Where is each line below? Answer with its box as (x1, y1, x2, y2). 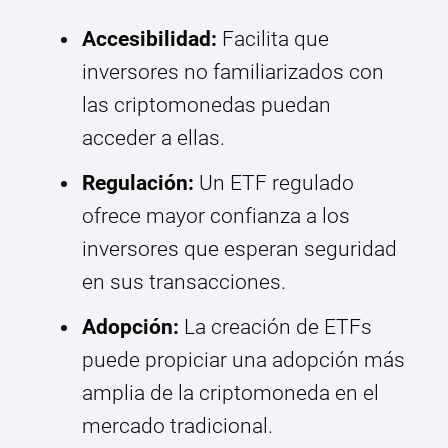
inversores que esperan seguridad (82, 237, 397, 262)
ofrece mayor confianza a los (82, 204, 350, 229)
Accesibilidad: (82, 27, 217, 52)
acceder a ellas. (82, 126, 225, 151)
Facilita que (217, 27, 329, 52)
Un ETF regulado (194, 171, 354, 196)
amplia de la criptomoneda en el (82, 381, 379, 406)
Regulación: (82, 171, 194, 196)
